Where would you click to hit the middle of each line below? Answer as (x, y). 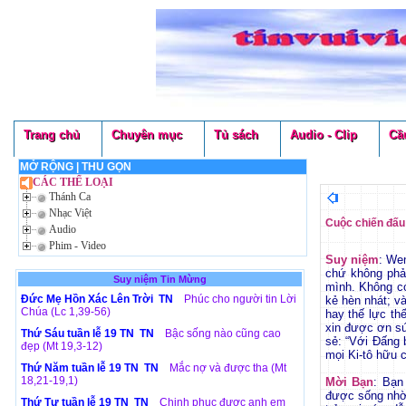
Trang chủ (51, 135)
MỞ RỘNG (47, 167)
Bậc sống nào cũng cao (222, 333)
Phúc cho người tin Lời (240, 299)
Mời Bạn (349, 382)
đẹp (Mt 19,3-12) (61, 346)
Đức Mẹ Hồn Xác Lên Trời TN (98, 299)
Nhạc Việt (70, 213)
